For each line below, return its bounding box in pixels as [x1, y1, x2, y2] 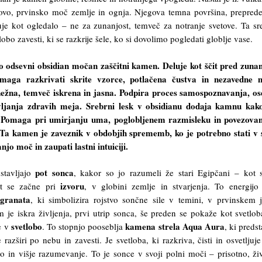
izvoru [60, 180, 85, 193]
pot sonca [35, 166, 74, 180]
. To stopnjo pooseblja [42, 220, 126, 233]
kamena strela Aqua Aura [125, 220, 225, 233]
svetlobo [11, 220, 42, 233]
